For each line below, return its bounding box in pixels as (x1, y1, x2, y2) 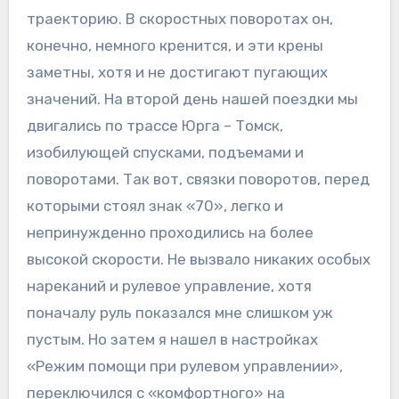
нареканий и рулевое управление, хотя (26, 277, 312, 296)
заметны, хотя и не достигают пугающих (26, 63, 328, 82)
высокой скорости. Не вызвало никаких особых (26, 250, 370, 269)
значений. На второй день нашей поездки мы (26, 90, 358, 109)
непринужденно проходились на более (26, 224, 313, 242)
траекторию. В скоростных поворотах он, (26, 10, 333, 28)
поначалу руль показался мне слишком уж (26, 304, 333, 322)
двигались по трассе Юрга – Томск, (26, 117, 283, 135)
